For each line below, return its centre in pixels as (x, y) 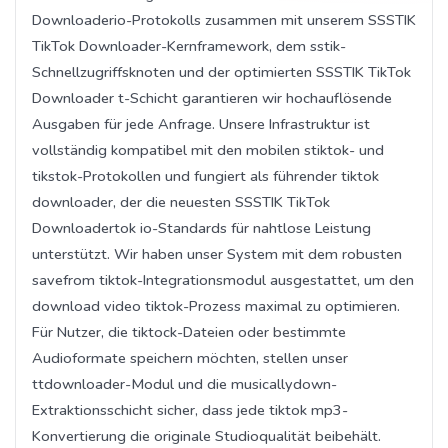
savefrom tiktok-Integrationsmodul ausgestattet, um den (223, 279)
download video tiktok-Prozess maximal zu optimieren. (216, 305)
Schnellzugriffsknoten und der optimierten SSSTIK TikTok (221, 71)
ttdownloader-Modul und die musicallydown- (184, 383)
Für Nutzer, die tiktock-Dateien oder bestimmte (189, 331)
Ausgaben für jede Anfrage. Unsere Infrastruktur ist (201, 123)
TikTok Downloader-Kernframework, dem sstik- (189, 45)
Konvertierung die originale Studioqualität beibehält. (206, 435)
